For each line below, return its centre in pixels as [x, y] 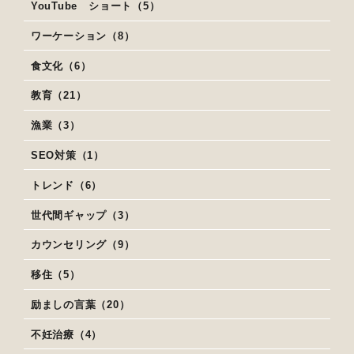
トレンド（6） [66, 185]
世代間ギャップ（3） [83, 215]
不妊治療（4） [66, 334]
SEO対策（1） [68, 156]
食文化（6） [61, 66]
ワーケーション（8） [83, 36]
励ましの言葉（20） [80, 304]
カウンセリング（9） [83, 245]
